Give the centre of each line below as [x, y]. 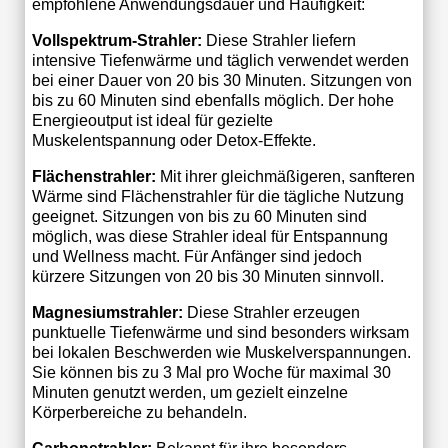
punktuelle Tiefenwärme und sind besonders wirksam [220, 332]
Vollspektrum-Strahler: [116, 40]
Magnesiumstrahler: [107, 312]
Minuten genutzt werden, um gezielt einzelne [189, 392]
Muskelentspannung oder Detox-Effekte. [173, 140]
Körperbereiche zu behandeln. [139, 412]
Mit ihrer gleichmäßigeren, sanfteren [285, 176]
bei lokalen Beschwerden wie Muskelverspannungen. [221, 352]
